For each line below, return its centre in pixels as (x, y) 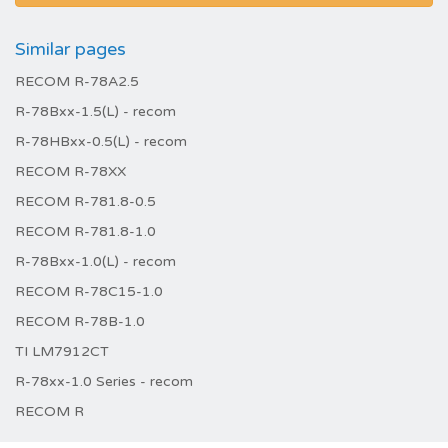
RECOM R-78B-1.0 (80, 321)
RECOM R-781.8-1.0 (85, 231)
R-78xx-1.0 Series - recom (104, 381)
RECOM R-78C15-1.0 (89, 291)
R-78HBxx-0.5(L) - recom (101, 141)
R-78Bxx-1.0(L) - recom (95, 261)
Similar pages (70, 49)
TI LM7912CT (62, 351)
